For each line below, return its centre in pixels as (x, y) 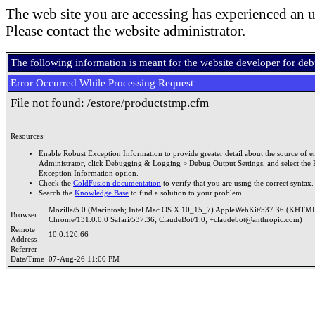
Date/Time (30, 259)
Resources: (28, 136)
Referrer (26, 249)
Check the (56, 183)
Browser (26, 215)
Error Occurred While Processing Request (102, 83)
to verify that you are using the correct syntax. (237, 183)
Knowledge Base (102, 193)
